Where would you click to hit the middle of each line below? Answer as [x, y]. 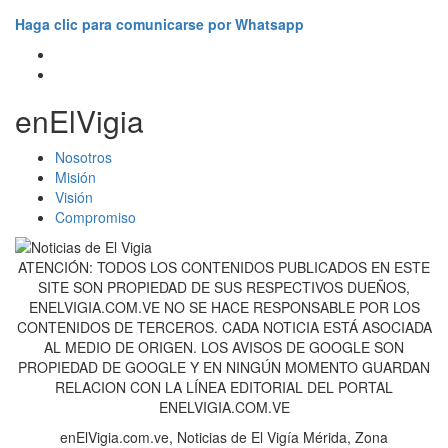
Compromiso [95, 217]
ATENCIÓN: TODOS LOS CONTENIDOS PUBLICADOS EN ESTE [224, 267]
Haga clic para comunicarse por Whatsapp [159, 24]
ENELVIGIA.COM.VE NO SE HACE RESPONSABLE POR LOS [224, 307]
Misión [75, 177]
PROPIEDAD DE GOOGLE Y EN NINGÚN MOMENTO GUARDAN [224, 367]
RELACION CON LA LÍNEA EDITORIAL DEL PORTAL [224, 387]
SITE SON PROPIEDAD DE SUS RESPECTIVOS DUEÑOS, [224, 287]
